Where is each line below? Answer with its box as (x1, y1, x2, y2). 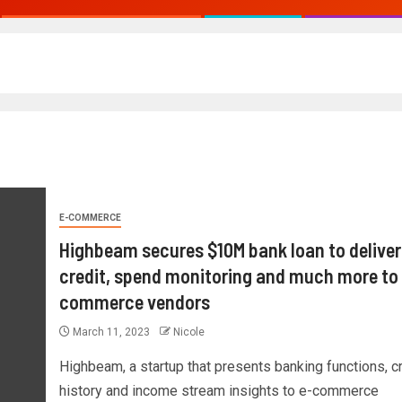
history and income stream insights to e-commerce (58, 381, 379, 399)
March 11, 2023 (69, 325, 153, 338)
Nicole (172, 325, 205, 338)
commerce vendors (58, 289, 210, 313)
